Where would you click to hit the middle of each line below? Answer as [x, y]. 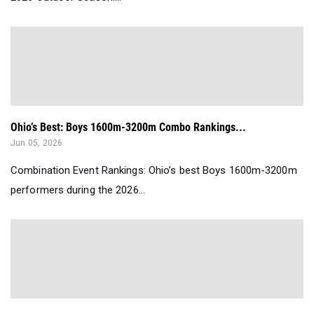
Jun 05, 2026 [37, 143]
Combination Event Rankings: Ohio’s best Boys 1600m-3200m [154, 170]
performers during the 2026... [78, 190]
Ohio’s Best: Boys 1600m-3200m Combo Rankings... [128, 127]
